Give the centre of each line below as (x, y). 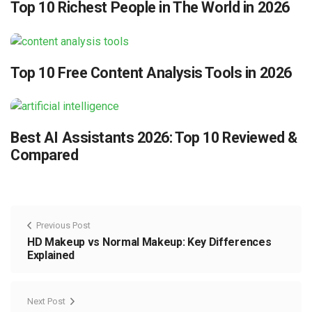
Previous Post (63, 226)
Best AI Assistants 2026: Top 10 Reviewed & (154, 138)
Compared (45, 155)
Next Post (46, 302)
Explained (51, 256)
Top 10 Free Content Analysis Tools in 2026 (151, 72)
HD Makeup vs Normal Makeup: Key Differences (149, 242)
